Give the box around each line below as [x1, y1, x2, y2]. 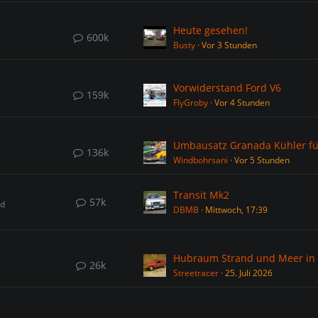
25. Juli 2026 [224, 267, 273, 279]
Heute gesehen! [172, 23, 248, 37]
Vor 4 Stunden [214, 97, 270, 109]
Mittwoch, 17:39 [204, 203, 268, 216]
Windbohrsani [172, 154, 228, 166]
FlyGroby [172, 97, 208, 109]
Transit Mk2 [172, 187, 229, 202]
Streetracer [172, 267, 219, 279]
